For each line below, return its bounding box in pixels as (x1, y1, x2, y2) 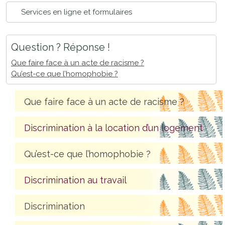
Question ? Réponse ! (11, 41, 110, 53)
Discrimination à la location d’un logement (24, 123, 203, 133)
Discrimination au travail (24, 175, 127, 185)
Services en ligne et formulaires (21, 8, 132, 17)
